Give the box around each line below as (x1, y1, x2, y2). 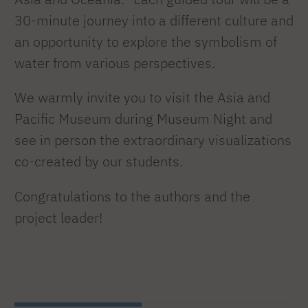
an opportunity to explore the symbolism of (14, 32, 277, 50)
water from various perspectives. (14, 54, 215, 71)
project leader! (14, 208, 102, 226)
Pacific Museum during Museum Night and (14, 110, 272, 128)
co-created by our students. (14, 153, 183, 170)
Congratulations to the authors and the (14, 187, 250, 205)
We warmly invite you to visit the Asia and (14, 89, 270, 107)
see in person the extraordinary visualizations (14, 131, 291, 149)
